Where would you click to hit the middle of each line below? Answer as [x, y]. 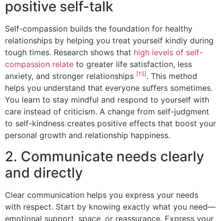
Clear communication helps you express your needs [102, 195]
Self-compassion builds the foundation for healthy [99, 29]
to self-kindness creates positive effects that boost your [110, 124]
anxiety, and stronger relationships [71, 76]
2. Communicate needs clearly [105, 156]
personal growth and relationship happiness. [88, 135]
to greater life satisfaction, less [133, 64]
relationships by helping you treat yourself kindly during [109, 41]
